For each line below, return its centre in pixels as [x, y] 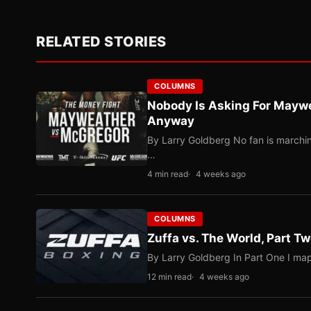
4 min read [168, 174]
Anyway [171, 121]
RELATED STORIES [101, 42]
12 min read [169, 277]
